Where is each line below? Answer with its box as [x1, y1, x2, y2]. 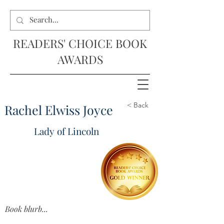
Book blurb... [5, 203, 48, 214]
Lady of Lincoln [34, 124, 99, 137]
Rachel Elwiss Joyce [4, 101, 113, 118]
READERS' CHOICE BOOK [13, 35, 147, 51]
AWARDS [57, 51, 103, 67]
